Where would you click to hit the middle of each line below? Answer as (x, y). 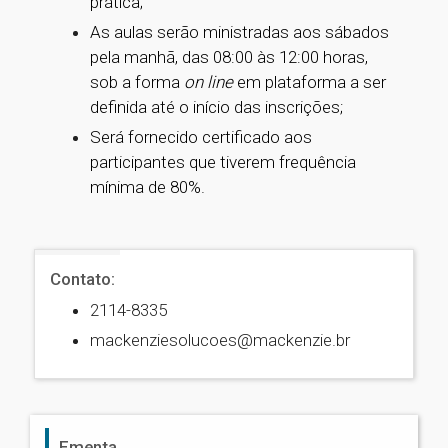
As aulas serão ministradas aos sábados (239, 32)
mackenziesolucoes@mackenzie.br (220, 340)
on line (210, 82)
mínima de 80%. (147, 187)
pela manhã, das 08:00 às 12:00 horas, (229, 57)
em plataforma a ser (311, 82)
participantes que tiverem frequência (223, 162)
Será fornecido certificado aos (201, 137)
